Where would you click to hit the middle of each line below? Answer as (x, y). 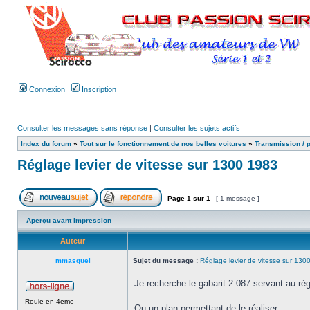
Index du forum (46, 144)
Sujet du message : (165, 261)
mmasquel (73, 261)
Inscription (98, 89)
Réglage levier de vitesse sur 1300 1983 (147, 165)
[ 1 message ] (238, 198)
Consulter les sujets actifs (197, 128)
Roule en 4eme (49, 301)
